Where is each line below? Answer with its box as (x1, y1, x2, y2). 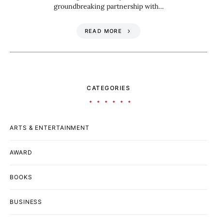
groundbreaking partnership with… (53, 1, 164, 11)
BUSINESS (10, 198, 43, 205)
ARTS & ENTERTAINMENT (10, 124, 90, 131)
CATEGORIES (87, 84, 130, 92)
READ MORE (84, 27, 122, 34)
